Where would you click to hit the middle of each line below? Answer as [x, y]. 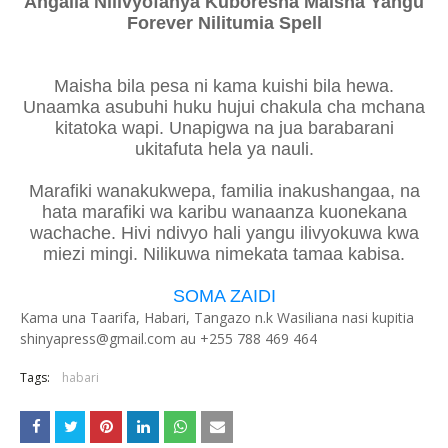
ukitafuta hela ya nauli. [224, 149]
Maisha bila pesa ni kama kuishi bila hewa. [224, 86]
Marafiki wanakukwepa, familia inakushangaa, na [224, 191]
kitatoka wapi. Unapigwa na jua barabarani [224, 128]
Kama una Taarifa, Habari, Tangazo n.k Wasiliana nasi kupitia [217, 317]
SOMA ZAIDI [224, 296]
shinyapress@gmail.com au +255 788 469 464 [168, 338]
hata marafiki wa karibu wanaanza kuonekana [224, 212]
